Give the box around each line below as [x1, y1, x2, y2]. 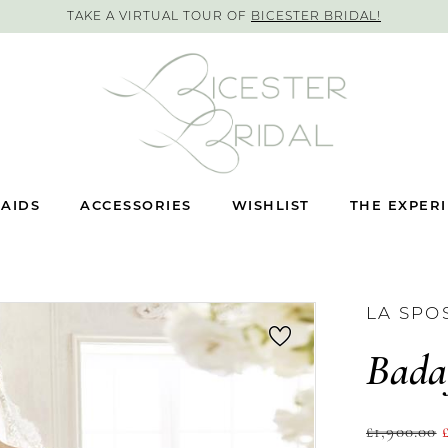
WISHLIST [231, 200, 310, 213]
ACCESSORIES [80, 200, 192, 213]
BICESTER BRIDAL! [251, 11, 381, 23]
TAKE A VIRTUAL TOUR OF [67, 11, 251, 23]
